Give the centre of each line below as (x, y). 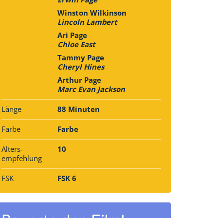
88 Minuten (78, 109)
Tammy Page (81, 58)
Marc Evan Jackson (91, 89)
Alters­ (12, 149)
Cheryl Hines (81, 67)
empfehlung (22, 158)
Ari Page (72, 35)
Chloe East (76, 45)
